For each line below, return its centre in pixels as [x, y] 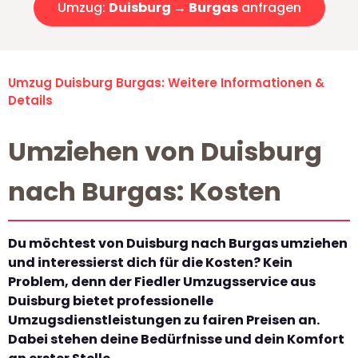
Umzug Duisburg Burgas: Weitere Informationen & [166, 83]
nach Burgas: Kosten [145, 192]
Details [30, 101]
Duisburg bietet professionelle [111, 301]
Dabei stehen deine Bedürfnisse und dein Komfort [176, 340]
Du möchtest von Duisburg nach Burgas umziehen [178, 244]
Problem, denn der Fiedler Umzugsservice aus [162, 282]
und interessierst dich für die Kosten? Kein [150, 263]
